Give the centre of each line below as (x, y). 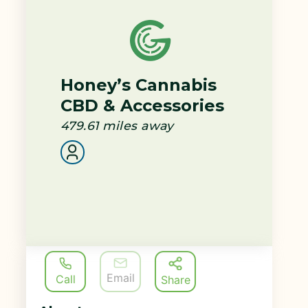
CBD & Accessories (143, 105)
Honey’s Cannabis (139, 85)
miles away (138, 125)
